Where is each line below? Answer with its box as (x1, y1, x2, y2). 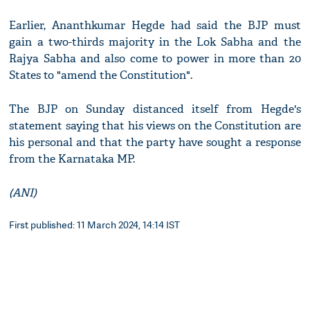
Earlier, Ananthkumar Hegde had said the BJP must (9, 18, 301, 33)
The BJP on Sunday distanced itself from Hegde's (9, 102, 301, 117)
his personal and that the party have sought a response (9, 135, 301, 150)
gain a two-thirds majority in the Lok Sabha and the (9, 35, 301, 50)
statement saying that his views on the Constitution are (9, 118, 301, 134)
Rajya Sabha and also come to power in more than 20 (9, 51, 301, 66)
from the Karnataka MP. (9, 152, 136, 167)
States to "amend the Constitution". (9, 68, 193, 83)
